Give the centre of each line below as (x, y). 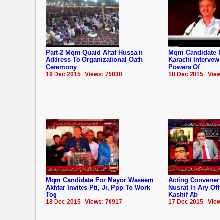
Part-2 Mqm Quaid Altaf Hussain (94, 52)
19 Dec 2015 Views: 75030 (84, 74)
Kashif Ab (183, 194)
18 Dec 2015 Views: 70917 (84, 202)
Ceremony (61, 67)
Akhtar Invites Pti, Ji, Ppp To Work (98, 187)
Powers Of (184, 67)
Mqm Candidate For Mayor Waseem (100, 180)
